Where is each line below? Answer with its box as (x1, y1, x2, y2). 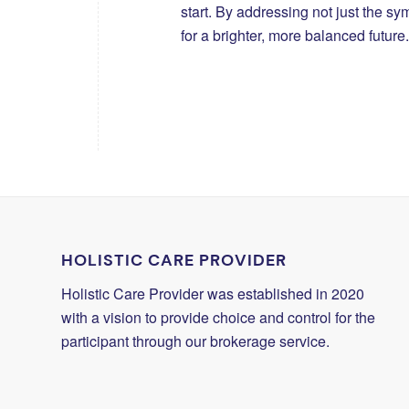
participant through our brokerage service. (61, 330, 330, 351)
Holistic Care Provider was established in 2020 (61, 282, 364, 304)
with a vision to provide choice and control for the (61, 306, 375, 328)
